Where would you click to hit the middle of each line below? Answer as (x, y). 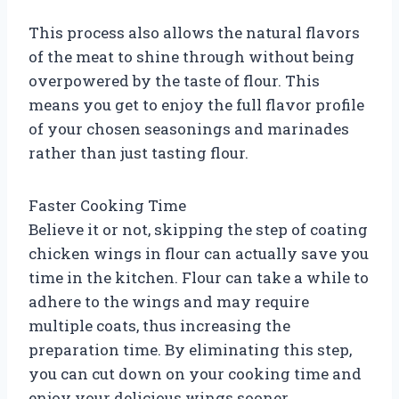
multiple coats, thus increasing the (159, 325)
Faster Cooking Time (107, 205)
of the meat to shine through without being (191, 56)
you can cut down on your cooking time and (195, 373)
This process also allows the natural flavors (194, 32)
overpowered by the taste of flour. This (174, 80)
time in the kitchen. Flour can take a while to (199, 277)
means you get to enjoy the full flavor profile (196, 104)
